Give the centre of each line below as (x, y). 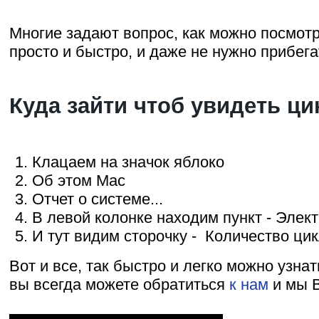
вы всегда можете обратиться (119, 284)
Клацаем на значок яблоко (128, 162)
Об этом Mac (79, 180)
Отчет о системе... (98, 199)
